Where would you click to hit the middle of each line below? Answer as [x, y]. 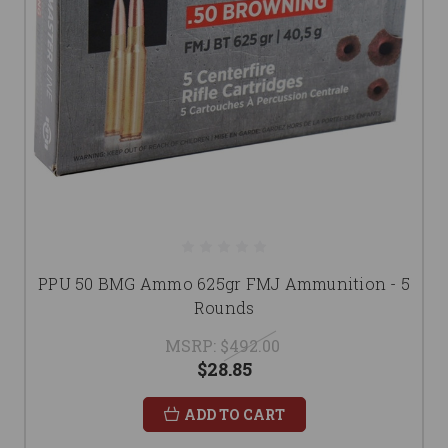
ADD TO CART [234, 415]
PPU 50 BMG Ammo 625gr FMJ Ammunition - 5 [224, 284]
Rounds [224, 308]
